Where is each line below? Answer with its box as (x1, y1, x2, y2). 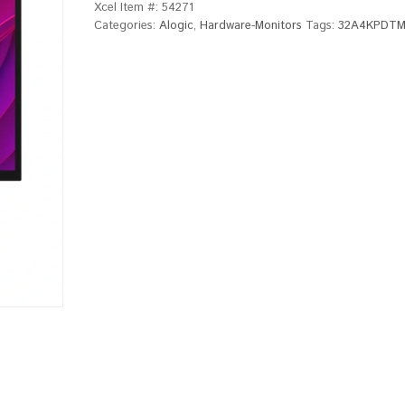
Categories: (94, 17, 159, 34)
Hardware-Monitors (200, 17, 302, 34)
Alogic (159, 17, 193, 34)
